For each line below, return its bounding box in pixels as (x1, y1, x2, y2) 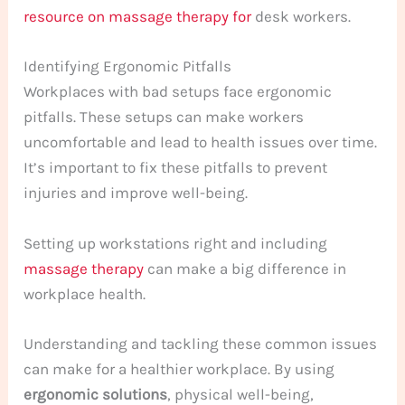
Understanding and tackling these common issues (24, 334, 378, 353)
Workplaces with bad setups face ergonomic (24, 82, 333, 101)
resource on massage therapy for (24, 7, 252, 26)
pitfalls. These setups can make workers (24, 108, 305, 127)
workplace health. (24, 284, 146, 303)
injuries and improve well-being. (24, 184, 249, 202)
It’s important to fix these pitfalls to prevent (24, 158, 328, 177)
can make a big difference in (144, 259, 347, 278)
